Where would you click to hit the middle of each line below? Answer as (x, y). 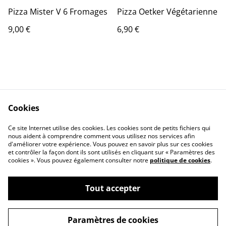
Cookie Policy (154, 133)
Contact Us (72, 123)
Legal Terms (154, 123)
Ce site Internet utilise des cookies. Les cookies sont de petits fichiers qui (109, 128)
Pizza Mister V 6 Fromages (58, 12)
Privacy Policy (72, 133)
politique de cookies (180, 160)
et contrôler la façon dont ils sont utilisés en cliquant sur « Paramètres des (111, 152)
